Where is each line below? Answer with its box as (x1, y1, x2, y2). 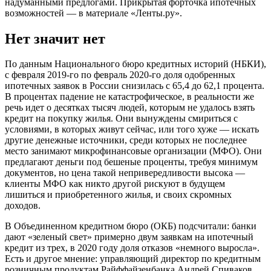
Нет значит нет (5, 30, 105, 47)
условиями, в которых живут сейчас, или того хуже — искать (5, 124, 259, 135)
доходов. (5, 200, 41, 211)
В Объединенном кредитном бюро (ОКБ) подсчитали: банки (5, 221, 256, 232)
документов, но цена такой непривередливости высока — (5, 168, 245, 178)
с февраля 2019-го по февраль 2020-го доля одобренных (5, 70, 235, 80)
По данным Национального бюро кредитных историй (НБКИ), (5, 59, 266, 70)
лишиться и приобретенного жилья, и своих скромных (5, 189, 232, 200)
